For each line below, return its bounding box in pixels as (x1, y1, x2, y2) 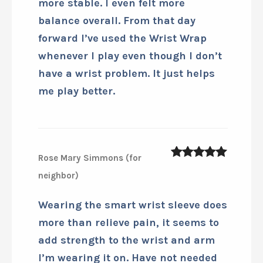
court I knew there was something (38, 19, 215, 33)
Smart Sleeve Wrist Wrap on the (38, 2, 202, 15)
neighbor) (38, 246, 79, 257)
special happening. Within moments (38, 37, 227, 50)
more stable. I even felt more (38, 72, 185, 86)
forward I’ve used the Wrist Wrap (38, 107, 207, 121)
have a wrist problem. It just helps (38, 143, 215, 156)
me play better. (38, 160, 115, 174)
